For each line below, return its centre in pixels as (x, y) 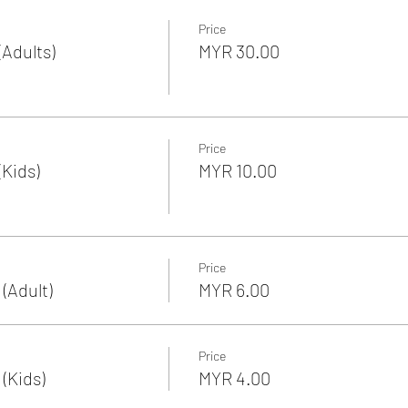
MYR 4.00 (234, 377)
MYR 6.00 (234, 289)
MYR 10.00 (237, 170)
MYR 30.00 (239, 51)
